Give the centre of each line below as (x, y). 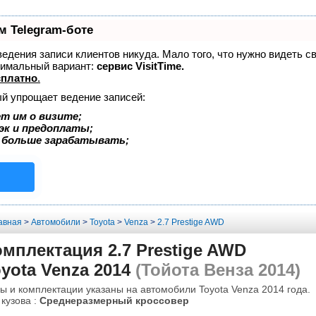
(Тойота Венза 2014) (215, 269)
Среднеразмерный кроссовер (114, 300)
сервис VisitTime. (140, 66)
